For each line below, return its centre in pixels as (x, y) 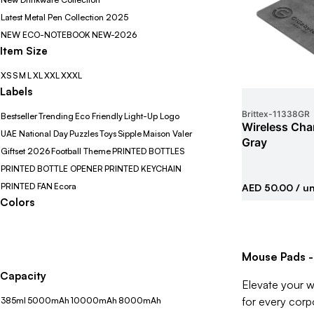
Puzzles (84, 134)
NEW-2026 (114, 35)
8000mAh (140, 300)
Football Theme (81, 151)
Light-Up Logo (152, 116)
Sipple (130, 134)
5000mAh (48, 300)
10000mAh (94, 300)
